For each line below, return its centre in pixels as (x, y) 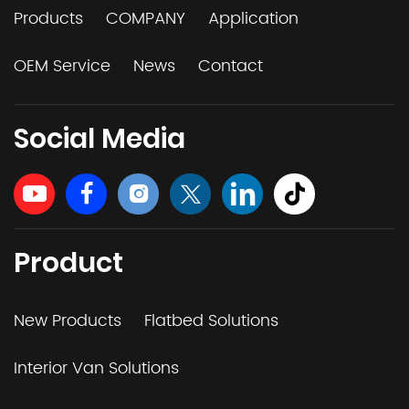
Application (253, 18)
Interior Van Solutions (96, 368)
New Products (68, 320)
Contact (231, 66)
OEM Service (62, 66)
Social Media (100, 138)
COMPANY (146, 18)
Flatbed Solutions (211, 320)
